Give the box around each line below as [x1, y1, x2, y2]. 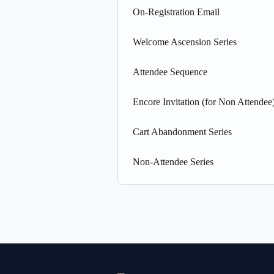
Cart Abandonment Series [133, 127, 232, 137]
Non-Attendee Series [133, 157, 213, 167]
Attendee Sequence [133, 67, 207, 77]
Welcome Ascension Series [133, 37, 237, 47]
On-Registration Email [133, 7, 220, 17]
